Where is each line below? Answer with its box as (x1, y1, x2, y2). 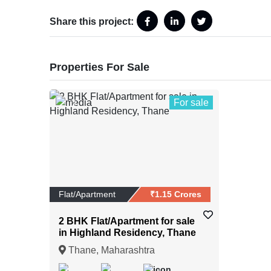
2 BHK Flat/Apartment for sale (59, 216, 195, 227)
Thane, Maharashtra (66, 245, 155, 256)
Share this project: (50, 16, 134, 27)
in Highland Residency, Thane (59, 227, 197, 238)
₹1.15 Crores (150, 189, 202, 200)
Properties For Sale (50, 60, 150, 73)
